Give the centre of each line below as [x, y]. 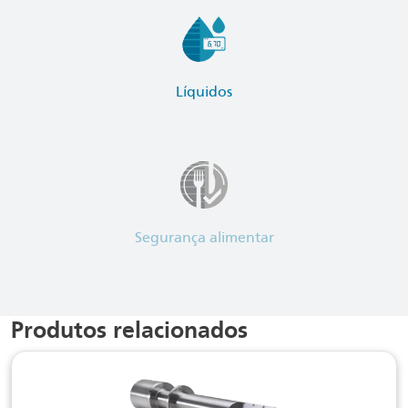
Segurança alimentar [204, 238]
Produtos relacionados [129, 330]
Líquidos [204, 92]
